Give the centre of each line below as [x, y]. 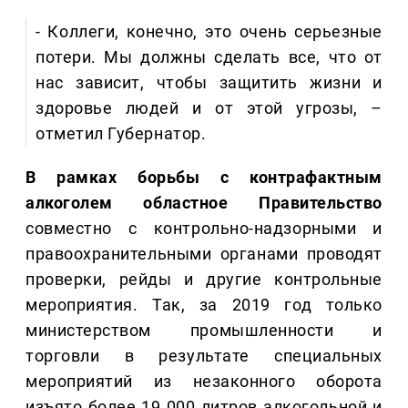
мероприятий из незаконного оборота [204, 382]
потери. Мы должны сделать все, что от [209, 57]
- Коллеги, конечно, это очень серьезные [209, 32]
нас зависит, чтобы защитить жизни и [209, 83]
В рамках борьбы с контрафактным [204, 178]
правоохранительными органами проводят [204, 254]
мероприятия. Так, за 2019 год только [204, 305]
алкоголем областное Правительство [204, 203]
